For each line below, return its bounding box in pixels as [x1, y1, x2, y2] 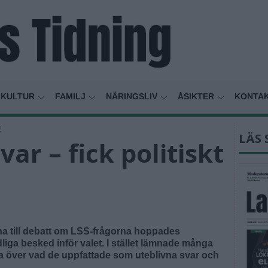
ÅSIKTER [178, 92, 217, 102]
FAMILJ [55, 92, 88, 102]
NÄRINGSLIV [106, 92, 160, 102]
